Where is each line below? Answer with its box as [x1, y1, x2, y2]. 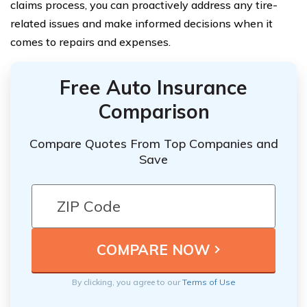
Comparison [97, 99, 210, 123]
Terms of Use [182, 276, 236, 287]
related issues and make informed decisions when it [10, 16, 273, 30]
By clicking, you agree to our [71, 276, 182, 287]
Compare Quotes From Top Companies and [29, 135, 278, 151]
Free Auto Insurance [60, 75, 247, 99]
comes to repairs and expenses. [10, 34, 171, 49]
